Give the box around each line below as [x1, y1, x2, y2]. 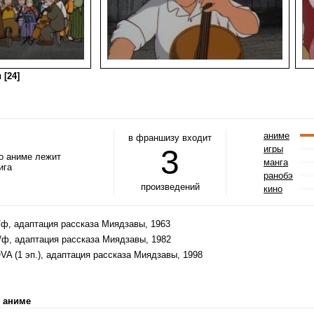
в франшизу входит [128, 132, 212, 143]
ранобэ [264, 170, 293, 181]
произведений [140, 182, 200, 192]
